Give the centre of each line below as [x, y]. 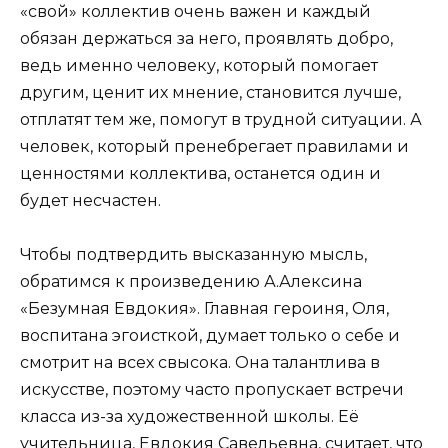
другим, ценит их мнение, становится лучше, [210, 93]
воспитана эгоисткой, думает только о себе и [210, 336]
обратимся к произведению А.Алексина [191, 282]
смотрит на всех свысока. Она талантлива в [200, 363]
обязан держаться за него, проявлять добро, [206, 39]
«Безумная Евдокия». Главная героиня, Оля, [204, 309]
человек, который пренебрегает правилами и [214, 147]
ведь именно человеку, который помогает [199, 66]
